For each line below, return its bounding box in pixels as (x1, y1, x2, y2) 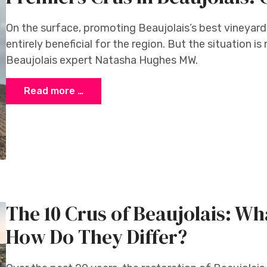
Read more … (24, 85, 83, 97)
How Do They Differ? (6, 222, 187, 250)
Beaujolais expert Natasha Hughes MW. (6, 54, 198, 67)
